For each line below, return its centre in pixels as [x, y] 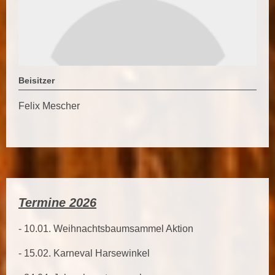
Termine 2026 [57, 202]
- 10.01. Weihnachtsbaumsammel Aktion [107, 229]
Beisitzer [37, 81]
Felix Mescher [50, 106]
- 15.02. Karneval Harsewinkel [85, 253]
